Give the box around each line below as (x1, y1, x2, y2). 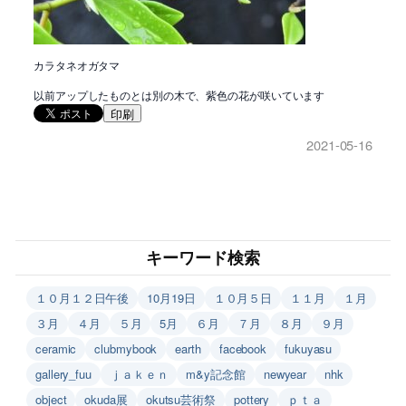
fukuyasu (285, 339, 333, 357)
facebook (218, 339, 267, 357)
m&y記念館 (186, 364, 246, 382)
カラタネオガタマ (34, 56, 131, 72)
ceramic (35, 339, 77, 357)
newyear (263, 364, 307, 382)
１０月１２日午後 (35, 288, 130, 306)
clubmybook (94, 339, 158, 357)
